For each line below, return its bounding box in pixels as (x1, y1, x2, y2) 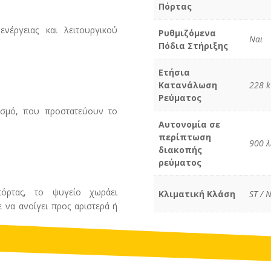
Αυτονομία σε (158, 118, 220, 130)
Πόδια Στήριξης (158, 39, 228, 51)
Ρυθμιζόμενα (158, 27, 216, 39)
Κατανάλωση (158, 79, 217, 91)
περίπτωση (158, 131, 211, 143)
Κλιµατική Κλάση (158, 188, 235, 200)
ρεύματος (158, 156, 201, 168)
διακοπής (158, 143, 202, 155)
